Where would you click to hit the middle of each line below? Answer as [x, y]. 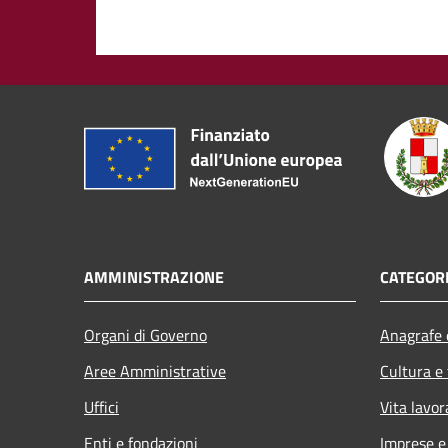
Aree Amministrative [155, 370]
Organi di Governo [145, 334]
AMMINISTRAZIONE [154, 276]
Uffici [101, 406]
